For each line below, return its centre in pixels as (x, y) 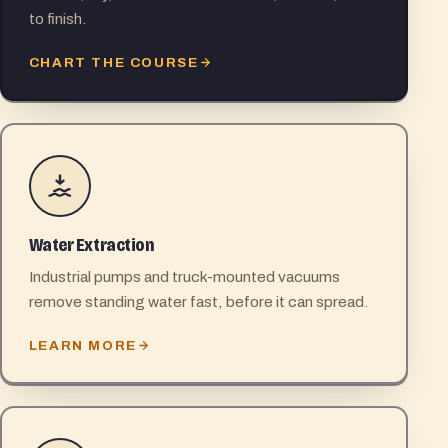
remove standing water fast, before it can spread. (198, 301)
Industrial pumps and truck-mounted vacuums (184, 276)
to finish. (57, 18)
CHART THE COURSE (113, 62)
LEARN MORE (82, 345)
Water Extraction (91, 245)
